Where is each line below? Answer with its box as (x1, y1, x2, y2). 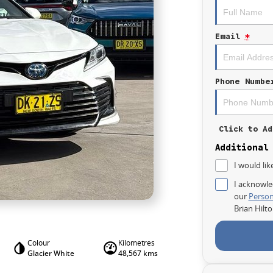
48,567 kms (118, 248, 158, 258)
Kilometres (118, 238, 155, 248)
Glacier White (27, 248, 74, 258)
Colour (27, 238, 50, 248)
